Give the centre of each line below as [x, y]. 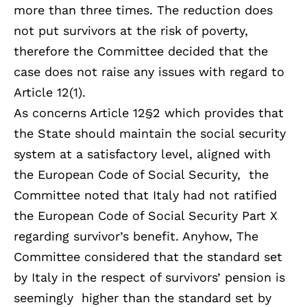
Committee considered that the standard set [148, 257]
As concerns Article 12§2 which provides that [149, 113]
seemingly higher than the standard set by [143, 298]
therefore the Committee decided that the [141, 51]
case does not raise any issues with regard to [149, 72]
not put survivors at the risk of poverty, [131, 31]
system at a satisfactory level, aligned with [142, 154]
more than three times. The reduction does [143, 10]
